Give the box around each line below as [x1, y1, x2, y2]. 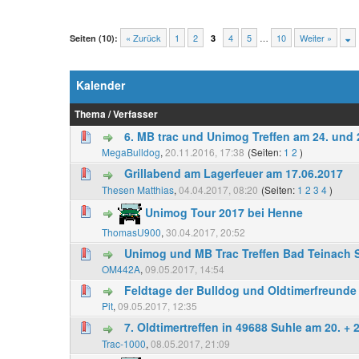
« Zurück [126, 31, 161, 44]
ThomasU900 [102, 224, 161, 239]
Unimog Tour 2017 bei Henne [145, 204, 303, 220]
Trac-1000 [102, 336, 146, 350]
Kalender [76, 77, 125, 93]
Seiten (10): [70, 32, 118, 44]
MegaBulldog [102, 145, 160, 159]
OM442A [102, 261, 140, 276]
